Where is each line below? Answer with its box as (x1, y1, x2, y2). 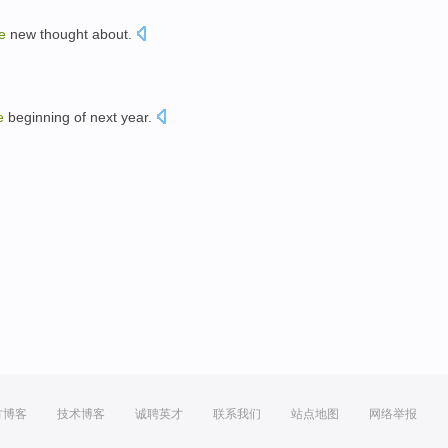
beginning (8, 108, 70, 125)
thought (40, 26, 88, 43)
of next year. (70, 108, 152, 125)
